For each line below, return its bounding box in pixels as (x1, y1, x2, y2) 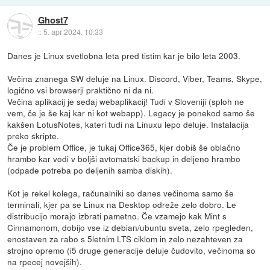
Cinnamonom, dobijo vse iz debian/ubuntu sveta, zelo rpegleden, (7, 221, 254, 234)
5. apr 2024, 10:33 (43, 26, 103, 37)
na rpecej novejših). (7, 256, 83, 268)
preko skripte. (7, 130, 60, 142)
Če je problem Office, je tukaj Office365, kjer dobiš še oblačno (7, 141, 241, 154)
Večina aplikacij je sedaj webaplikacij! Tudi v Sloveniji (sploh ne (7, 95, 245, 108)
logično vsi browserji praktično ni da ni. (7, 84, 154, 96)
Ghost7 (37, 13, 68, 27)
